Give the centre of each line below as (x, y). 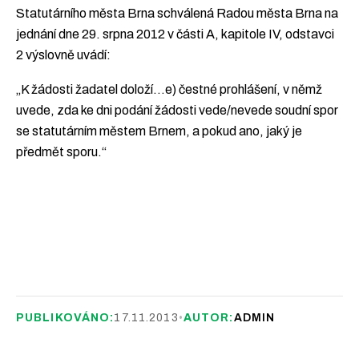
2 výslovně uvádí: (63, 54)
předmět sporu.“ (61, 152)
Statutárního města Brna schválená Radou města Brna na (177, 13)
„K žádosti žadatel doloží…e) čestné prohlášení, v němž (169, 90)
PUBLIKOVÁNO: (65, 317)
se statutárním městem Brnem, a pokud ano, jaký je (159, 131)
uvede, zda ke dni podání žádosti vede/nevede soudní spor (177, 111)
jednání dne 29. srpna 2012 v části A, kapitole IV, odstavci (175, 34)
